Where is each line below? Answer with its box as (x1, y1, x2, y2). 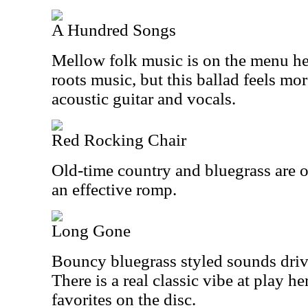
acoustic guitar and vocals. (52, 89, 236, 108)
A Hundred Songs (52, 21, 176, 39)
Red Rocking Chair (52, 131, 186, 149)
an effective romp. (52, 180, 177, 199)
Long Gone (52, 221, 131, 240)
